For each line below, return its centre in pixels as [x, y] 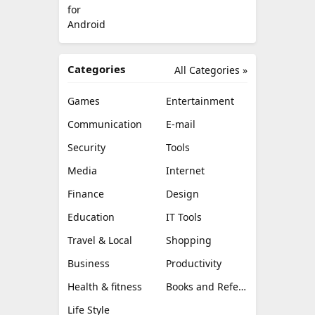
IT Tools [184, 217]
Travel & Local [100, 240]
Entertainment [200, 101]
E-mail [181, 124]
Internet [185, 171]
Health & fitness [105, 287]
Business [89, 263]
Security [86, 147]
